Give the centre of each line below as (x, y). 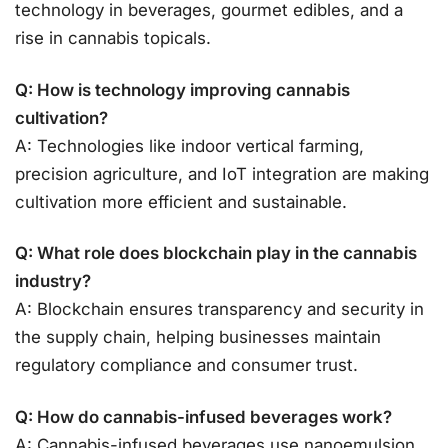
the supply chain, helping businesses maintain (198, 337)
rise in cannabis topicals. (113, 38)
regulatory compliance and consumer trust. (186, 365)
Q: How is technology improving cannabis (182, 89)
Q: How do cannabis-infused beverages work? (203, 416)
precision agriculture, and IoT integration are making (222, 173)
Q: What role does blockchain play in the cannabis (216, 253)
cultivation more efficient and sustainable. (181, 201)
